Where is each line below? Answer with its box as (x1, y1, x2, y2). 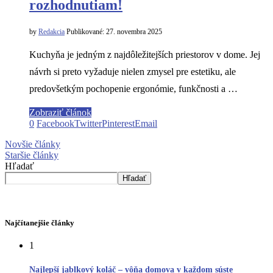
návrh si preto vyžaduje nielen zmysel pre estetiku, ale (29, 66, 236, 77)
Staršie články (5, 150, 58, 160)
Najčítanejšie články (5, 218, 74, 227)
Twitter (74, 118, 102, 129)
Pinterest (102, 118, 135, 129)
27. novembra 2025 (104, 27, 162, 36)
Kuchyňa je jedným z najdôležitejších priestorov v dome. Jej (29, 49, 260, 60)
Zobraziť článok (29, 107, 91, 118)
